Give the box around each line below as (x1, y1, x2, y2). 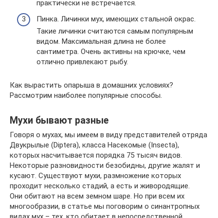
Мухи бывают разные (10, 114, 109, 126)
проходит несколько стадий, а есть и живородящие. (10, 182, 190, 191)
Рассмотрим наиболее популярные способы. (10, 91, 162, 100)
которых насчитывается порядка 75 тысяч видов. (10, 151, 182, 160)
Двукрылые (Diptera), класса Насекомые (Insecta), (10, 141, 179, 150)
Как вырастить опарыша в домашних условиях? (10, 81, 173, 90)
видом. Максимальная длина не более (36, 37, 166, 46)
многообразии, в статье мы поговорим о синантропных (10, 202, 200, 211)
